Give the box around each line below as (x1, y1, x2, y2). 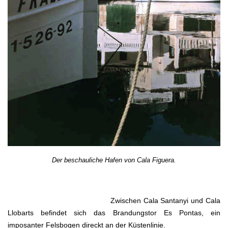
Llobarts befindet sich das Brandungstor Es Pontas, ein (8, 208, 220, 217)
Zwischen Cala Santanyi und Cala (8, 196, 220, 205)
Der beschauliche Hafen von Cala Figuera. (52, 156, 176, 164)
